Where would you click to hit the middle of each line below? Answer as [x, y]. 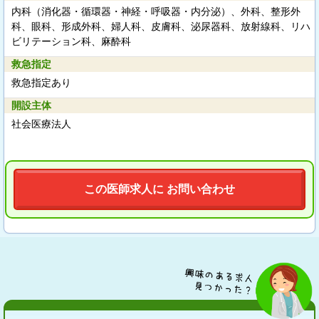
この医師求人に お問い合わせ [159, 189]
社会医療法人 [41, 124]
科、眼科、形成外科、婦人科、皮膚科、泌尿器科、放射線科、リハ [161, 26]
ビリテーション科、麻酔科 [71, 41]
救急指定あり [41, 83]
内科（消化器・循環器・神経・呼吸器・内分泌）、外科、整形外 [156, 11]
